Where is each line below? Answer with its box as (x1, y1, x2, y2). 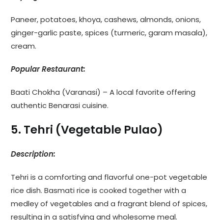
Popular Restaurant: (11, 63, 86, 74)
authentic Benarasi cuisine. (11, 100, 109, 110)
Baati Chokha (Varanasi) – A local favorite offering (11, 86, 196, 97)
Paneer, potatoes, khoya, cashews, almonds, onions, (11, 14, 201, 25)
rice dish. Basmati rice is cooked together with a (11, 185, 187, 195)
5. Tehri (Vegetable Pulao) (11, 121, 164, 137)
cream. (11, 40, 37, 51)
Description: (11, 148, 56, 159)
